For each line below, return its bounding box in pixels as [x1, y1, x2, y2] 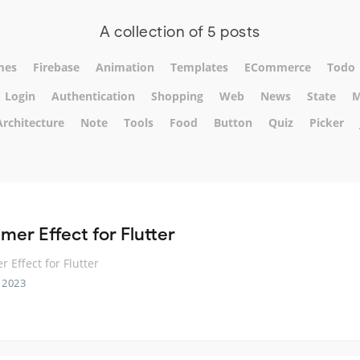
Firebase [33, 59, 80, 76]
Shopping [151, 88, 203, 104]
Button [214, 114, 252, 130]
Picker [309, 114, 344, 130]
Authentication [51, 88, 135, 104]
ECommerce [244, 59, 311, 76]
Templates [170, 59, 228, 76]
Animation [96, 59, 154, 76]
